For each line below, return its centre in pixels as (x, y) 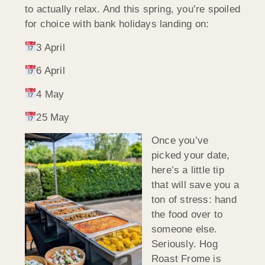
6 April (51, 71)
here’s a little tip (188, 170)
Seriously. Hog (185, 244)
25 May (53, 117)
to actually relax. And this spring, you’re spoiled (133, 9)
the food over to (187, 215)
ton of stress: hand (194, 200)
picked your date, (191, 156)
